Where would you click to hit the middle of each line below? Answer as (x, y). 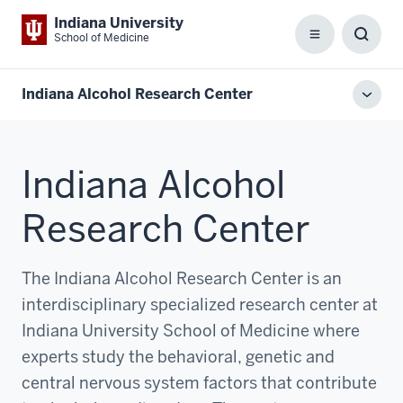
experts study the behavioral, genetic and (178, 357)
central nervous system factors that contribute (199, 383)
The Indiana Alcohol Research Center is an (182, 278)
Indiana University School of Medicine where (191, 331)
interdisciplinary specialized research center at (200, 304)
